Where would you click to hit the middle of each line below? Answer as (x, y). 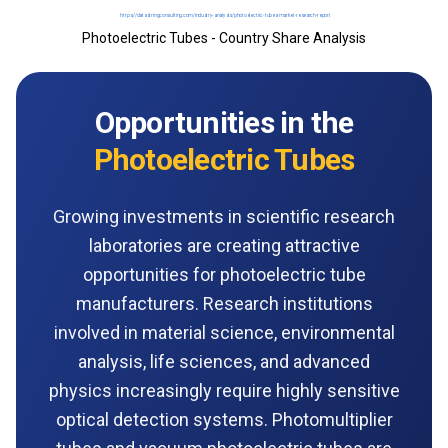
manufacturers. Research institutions (224, 303)
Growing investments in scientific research (224, 216)
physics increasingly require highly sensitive (224, 390)
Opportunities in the (224, 122)
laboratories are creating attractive (224, 245)
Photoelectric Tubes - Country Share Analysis (224, 37)
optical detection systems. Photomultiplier (224, 419)
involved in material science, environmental (224, 332)
